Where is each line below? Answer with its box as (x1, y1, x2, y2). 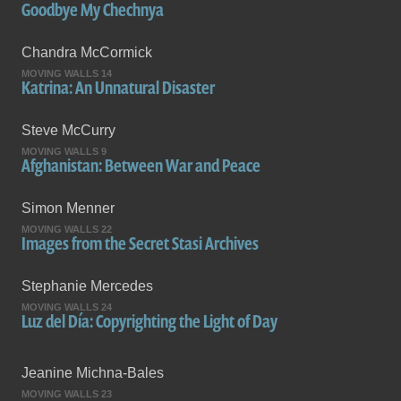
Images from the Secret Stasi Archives (21, 233, 259, 255)
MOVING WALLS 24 (21, 302, 112, 312)
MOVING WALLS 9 (21, 146, 107, 157)
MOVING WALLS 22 (21, 224, 112, 235)
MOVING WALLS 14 (21, 68, 112, 79)
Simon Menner (21, 200, 115, 216)
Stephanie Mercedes (21, 278, 153, 294)
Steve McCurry (21, 123, 115, 138)
